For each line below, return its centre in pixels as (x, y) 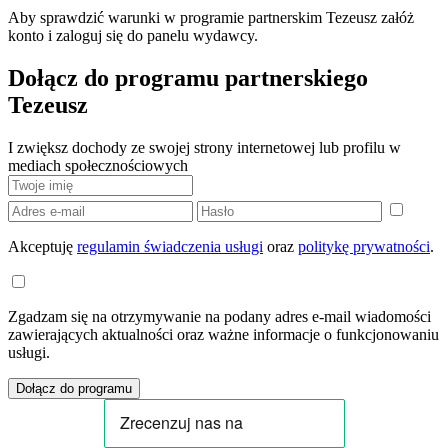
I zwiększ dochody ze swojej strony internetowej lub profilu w (204, 147)
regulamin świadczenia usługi (170, 246)
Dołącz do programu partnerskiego (188, 78)
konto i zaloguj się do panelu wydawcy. (133, 36)
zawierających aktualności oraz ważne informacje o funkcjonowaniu (223, 334)
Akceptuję (42, 246)
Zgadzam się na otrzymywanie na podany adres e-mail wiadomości (219, 316)
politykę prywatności (364, 246)
